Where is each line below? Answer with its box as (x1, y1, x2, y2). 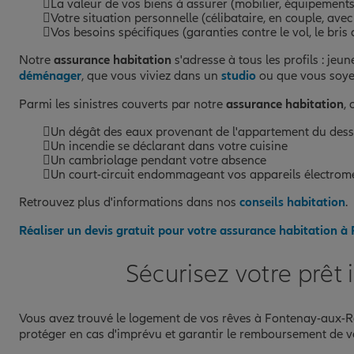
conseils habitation (239, 194, 345, 210)
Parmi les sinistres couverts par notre (19, 96, 226, 112)
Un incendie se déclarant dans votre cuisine (51, 137, 288, 154)
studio (221, 67, 256, 84)
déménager (19, 67, 81, 84)
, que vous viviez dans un (81, 67, 221, 84)
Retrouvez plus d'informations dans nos (19, 194, 239, 210)
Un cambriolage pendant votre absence (51, 152, 266, 168)
